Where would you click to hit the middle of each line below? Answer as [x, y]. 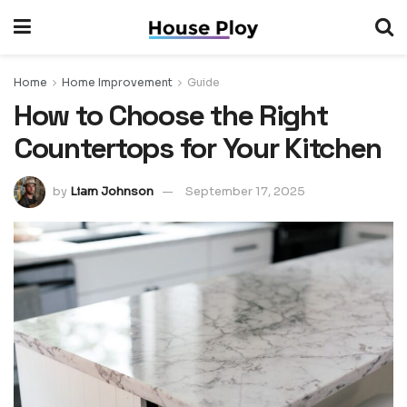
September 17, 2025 [245, 191]
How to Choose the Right [171, 115]
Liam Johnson [112, 191]
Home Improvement [117, 82]
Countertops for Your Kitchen [198, 148]
